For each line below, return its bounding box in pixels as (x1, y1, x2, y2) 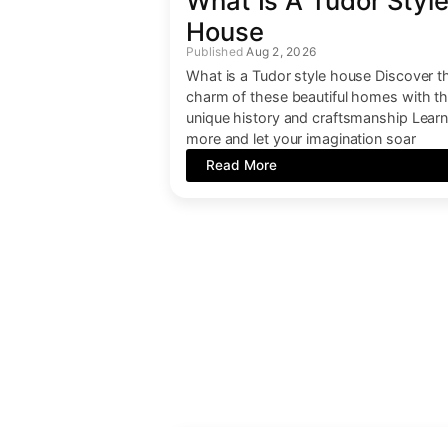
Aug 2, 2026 (246, 43, 317, 59)
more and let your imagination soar (186, 129, 416, 147)
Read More (206, 156, 277, 173)
